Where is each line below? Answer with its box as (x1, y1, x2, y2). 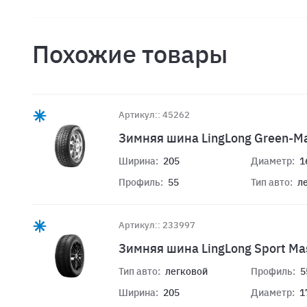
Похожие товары (32, 38, 228, 71)
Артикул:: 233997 (119, 219, 195, 231)
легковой (165, 265, 208, 278)
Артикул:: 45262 (119, 109, 190, 121)
